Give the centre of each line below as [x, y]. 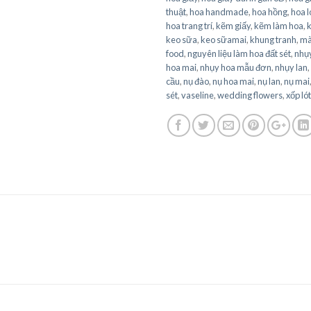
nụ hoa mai [233, 81]
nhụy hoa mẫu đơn [236, 67]
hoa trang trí [189, 25]
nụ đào [196, 81]
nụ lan [269, 81]
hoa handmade [219, 11]
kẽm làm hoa [279, 25]
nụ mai [297, 81]
